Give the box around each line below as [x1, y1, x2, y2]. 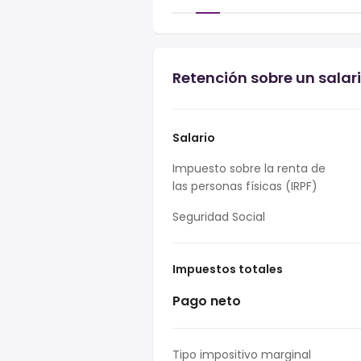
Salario [172, 130, 215, 146]
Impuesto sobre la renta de [172, 160, 326, 176]
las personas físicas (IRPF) [172, 178, 317, 194]
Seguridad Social [172, 209, 265, 225]
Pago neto [172, 292, 241, 310]
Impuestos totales [172, 261, 283, 277]
